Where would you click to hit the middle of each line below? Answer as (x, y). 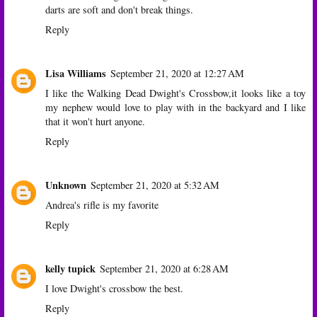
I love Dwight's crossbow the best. (114, 288)
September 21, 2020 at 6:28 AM (164, 268)
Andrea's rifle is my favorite (102, 204)
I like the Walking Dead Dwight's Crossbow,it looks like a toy (175, 93)
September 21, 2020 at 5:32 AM (155, 185)
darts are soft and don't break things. (119, 9)
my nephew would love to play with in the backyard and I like (175, 107)
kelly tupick (70, 268)
